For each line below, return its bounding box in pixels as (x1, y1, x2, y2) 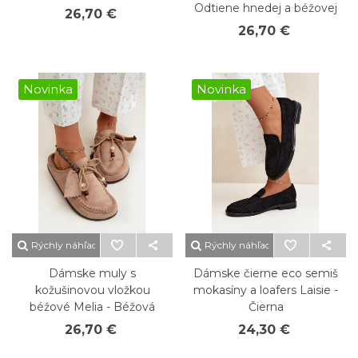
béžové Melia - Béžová (30, 300, 155, 314)
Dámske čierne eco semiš (193, 266, 338, 280)
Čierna (248, 300, 284, 314)
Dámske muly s (49, 266, 136, 280)
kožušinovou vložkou (34, 283, 150, 297)
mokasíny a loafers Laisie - (193, 283, 338, 297)
